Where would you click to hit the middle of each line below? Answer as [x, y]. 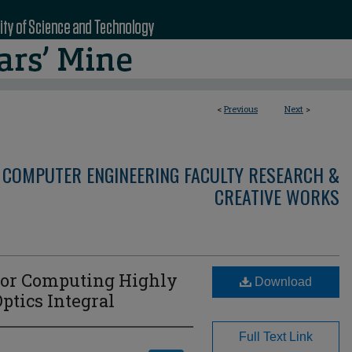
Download [282, 282]
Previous [241, 109]
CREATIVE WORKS [277, 196]
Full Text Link [276, 337]
